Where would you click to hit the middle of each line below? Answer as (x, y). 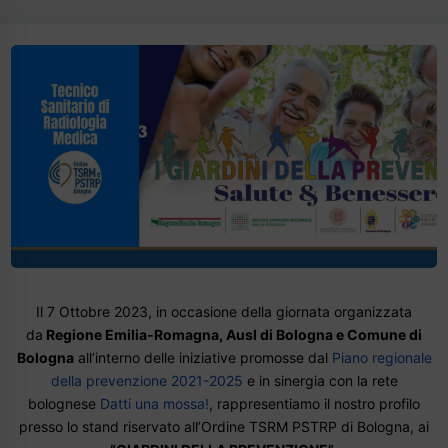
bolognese (64, 403)
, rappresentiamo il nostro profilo (314, 403)
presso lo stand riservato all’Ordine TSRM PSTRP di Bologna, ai (224, 426)
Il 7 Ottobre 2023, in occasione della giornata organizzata (224, 311)
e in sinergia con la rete (320, 380)
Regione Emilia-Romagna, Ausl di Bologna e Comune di (232, 334)
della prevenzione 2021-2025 (146, 380)
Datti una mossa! (154, 403)
